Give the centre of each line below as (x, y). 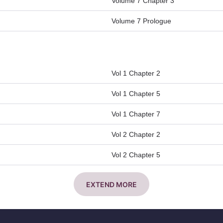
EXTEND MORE (111, 184)
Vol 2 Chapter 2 (136, 134)
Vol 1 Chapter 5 (136, 93)
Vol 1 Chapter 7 (136, 114)
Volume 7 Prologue (141, 21)
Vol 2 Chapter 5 (136, 155)
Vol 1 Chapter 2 (136, 73)
